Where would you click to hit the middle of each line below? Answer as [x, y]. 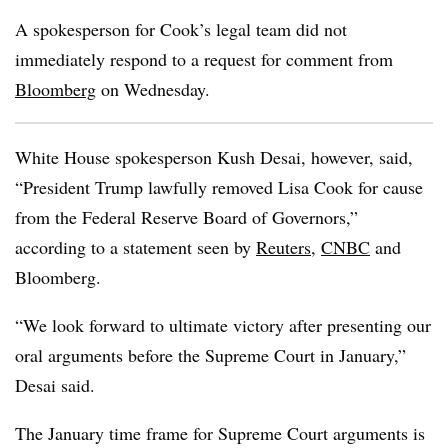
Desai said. [55, 385]
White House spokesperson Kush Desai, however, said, [214, 157]
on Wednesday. [153, 89]
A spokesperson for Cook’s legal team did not [181, 29]
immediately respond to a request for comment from [204, 59]
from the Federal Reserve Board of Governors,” [186, 217]
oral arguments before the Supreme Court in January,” [210, 355]
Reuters [283, 247]
